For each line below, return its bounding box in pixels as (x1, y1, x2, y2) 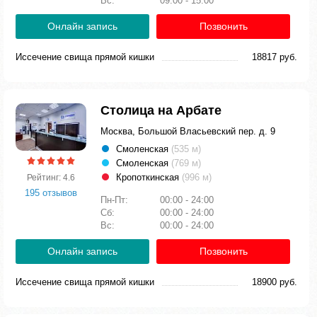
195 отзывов (25, 187, 77, 198)
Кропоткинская (116, 172, 182, 183)
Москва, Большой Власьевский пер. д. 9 (100, 126, 275, 137)
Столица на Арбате (100, 103, 221, 117)
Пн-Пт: (100, 195, 131, 205)
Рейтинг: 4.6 (27, 172, 75, 183)
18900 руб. (252, 277, 297, 287)
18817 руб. (252, 52, 297, 62)
